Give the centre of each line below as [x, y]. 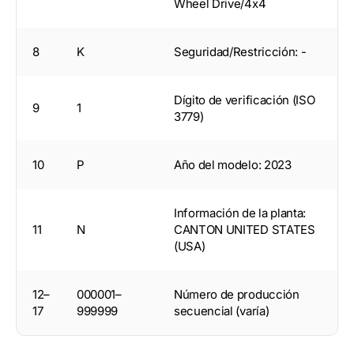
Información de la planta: [240, 213]
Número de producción [237, 295]
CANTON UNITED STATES [245, 230]
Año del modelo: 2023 [233, 165]
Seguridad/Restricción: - [240, 52]
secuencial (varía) [222, 311]
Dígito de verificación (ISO [245, 100]
